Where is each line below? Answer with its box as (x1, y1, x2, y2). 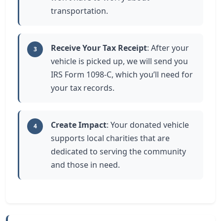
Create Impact (51, 119, 107, 130)
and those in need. (51, 159, 120, 170)
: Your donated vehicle (107, 119, 189, 130)
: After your (147, 42, 189, 53)
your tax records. (51, 82, 114, 93)
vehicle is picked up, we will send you (51, 56, 188, 67)
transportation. (51, 5, 108, 16)
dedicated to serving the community (51, 146, 186, 157)
